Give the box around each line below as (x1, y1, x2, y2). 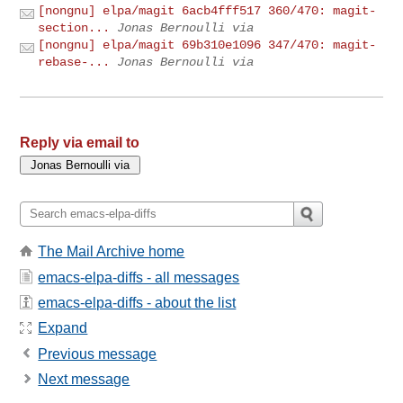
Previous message (38, 345, 157, 362)
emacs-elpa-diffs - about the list (38, 294, 237, 310)
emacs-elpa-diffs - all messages (38, 269, 240, 285)
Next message (38, 372, 130, 388)
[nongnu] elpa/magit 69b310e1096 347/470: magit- (38, 37, 377, 52)
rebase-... (38, 54, 111, 69)
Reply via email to (20, 134, 140, 150)
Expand (38, 320, 88, 336)
